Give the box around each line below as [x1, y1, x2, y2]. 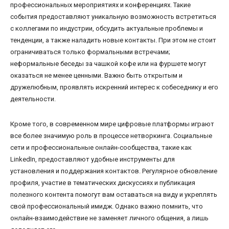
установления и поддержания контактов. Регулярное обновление [10, 167, 217, 175]
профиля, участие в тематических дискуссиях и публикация [10, 178, 195, 187]
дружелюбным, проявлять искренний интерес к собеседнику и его [10, 83, 218, 91]
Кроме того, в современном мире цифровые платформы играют [10, 120, 214, 128]
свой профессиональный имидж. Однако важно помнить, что [10, 202, 203, 210]
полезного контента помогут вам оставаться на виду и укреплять [10, 190, 217, 198]
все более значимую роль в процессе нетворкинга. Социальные [10, 131, 212, 140]
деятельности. [10, 95, 56, 103]
